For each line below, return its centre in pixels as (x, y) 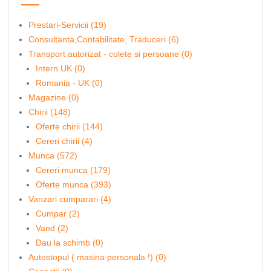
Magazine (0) (54, 97)
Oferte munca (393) (73, 184)
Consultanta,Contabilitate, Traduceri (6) (104, 39)
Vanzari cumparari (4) (70, 199)
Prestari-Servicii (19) (67, 25)
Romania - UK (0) (69, 83)
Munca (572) (53, 155)
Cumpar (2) (58, 214)
